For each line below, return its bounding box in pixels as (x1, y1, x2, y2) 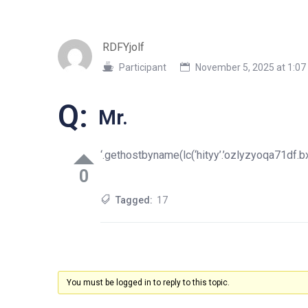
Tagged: (115, 195, 153, 206)
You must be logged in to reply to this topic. (66, 278, 230, 287)
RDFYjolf (102, 41, 144, 54)
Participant (119, 62, 166, 73)
